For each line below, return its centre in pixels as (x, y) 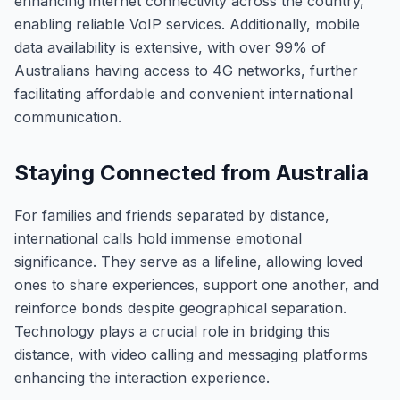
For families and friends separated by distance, (172, 215)
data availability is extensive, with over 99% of (170, 47)
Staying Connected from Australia (192, 173)
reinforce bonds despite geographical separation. (180, 308)
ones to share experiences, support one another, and (196, 285)
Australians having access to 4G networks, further (186, 71)
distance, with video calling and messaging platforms (191, 354)
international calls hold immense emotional (158, 238)
